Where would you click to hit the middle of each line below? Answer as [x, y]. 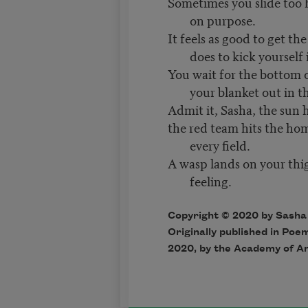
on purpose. [222, 20]
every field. [220, 145]
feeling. [210, 181]
